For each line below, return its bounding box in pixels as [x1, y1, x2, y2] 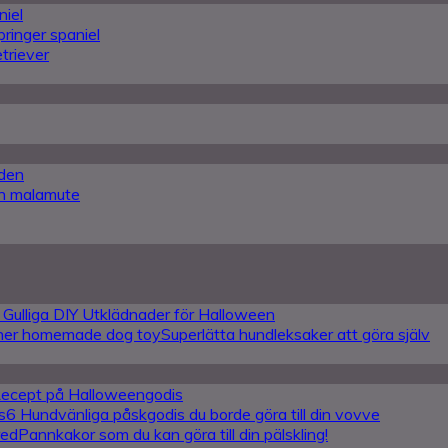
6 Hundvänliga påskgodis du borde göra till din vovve [6, 404, 380, 424]
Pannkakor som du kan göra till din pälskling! [18, 424, 328, 444]
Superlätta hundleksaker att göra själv [161, 324, 430, 344]
